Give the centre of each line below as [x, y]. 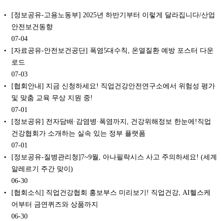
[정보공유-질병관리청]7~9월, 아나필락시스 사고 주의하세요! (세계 [114, 157]
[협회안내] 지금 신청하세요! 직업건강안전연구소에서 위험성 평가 [113, 86]
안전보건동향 [32, 26]
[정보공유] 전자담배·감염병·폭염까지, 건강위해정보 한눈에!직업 [111, 121]
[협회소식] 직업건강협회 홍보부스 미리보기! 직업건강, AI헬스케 [111, 192]
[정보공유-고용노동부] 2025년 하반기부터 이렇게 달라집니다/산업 [113, 15]
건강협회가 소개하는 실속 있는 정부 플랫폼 [78, 133]
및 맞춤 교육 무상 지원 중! [52, 97]
